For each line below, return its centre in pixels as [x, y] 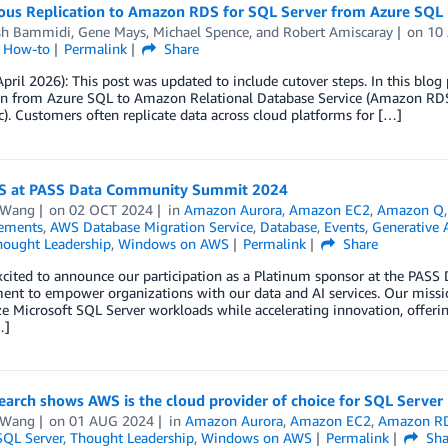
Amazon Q [411, 209]
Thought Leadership [131, 437]
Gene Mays [111, 31]
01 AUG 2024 [112, 420]
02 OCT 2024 [111, 209]
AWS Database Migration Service [151, 226]
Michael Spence [200, 31]
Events [344, 226]
